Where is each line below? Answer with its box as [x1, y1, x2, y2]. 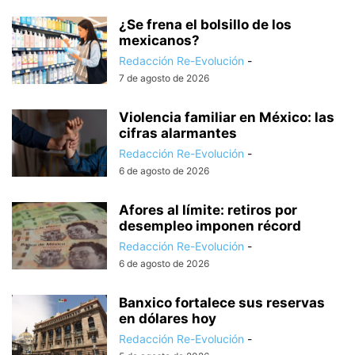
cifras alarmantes [119, 124, 237, 141]
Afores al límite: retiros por [119, 201, 297, 218]
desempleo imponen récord [119, 217, 301, 234]
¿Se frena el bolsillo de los [119, 16, 292, 32]
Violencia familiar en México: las [119, 109, 334, 125]
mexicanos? [119, 32, 200, 48]
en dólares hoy [119, 310, 216, 326]
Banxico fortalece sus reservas [119, 294, 325, 311]
